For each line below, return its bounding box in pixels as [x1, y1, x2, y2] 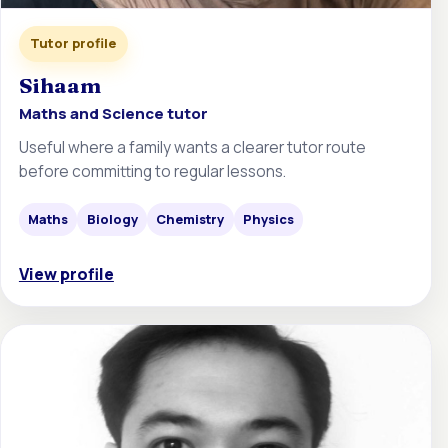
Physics [242, 209, 294, 228]
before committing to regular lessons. [18, 160, 286, 182]
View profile [18, 262, 114, 285]
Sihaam [18, 71, 101, 98]
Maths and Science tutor [18, 103, 208, 125]
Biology [86, 209, 138, 228]
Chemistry [156, 209, 225, 228]
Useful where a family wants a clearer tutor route [18, 136, 366, 158]
